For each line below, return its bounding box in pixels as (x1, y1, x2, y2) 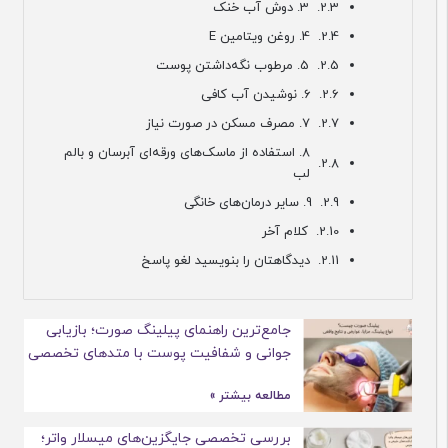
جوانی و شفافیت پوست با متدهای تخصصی (56, 343, 320, 363)
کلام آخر (290, 223, 337, 241)
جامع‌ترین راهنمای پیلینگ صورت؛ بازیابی (74, 320, 320, 340)
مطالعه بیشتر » (238, 387, 320, 404)
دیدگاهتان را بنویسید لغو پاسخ (169, 252, 339, 270)
